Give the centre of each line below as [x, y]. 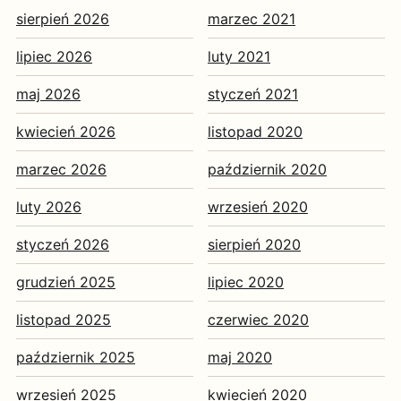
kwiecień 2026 [66, 132]
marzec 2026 [61, 169]
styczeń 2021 [253, 94]
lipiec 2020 [246, 282]
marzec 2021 [252, 19]
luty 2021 [239, 56]
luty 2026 [49, 207]
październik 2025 [76, 357]
